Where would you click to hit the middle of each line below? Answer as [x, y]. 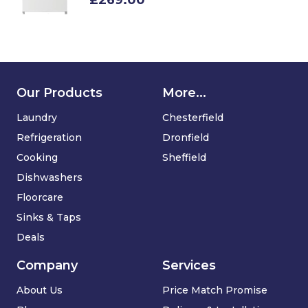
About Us [40, 290]
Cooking [37, 157]
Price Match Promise [215, 290]
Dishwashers [49, 177]
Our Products [59, 93]
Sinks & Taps [49, 217]
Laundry [37, 118]
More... [184, 93]
